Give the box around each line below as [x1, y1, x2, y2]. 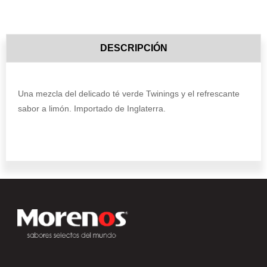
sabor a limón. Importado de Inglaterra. [18, 104, 166, 114]
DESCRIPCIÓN [100, 43, 167, 54]
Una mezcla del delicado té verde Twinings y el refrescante [18, 89, 240, 99]
